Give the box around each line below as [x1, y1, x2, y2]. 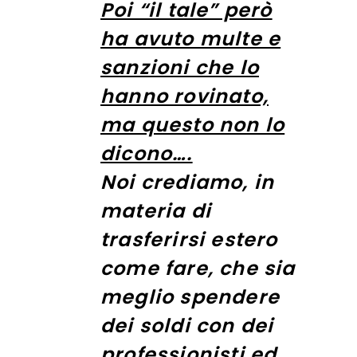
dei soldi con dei [100, 312, 274, 339]
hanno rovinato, [100, 82, 269, 109]
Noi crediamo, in [100, 168, 275, 195]
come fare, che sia [100, 254, 296, 281]
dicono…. [100, 139, 193, 167]
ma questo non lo [100, 111, 285, 138]
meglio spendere [100, 283, 280, 310]
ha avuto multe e [100, 25, 281, 52]
